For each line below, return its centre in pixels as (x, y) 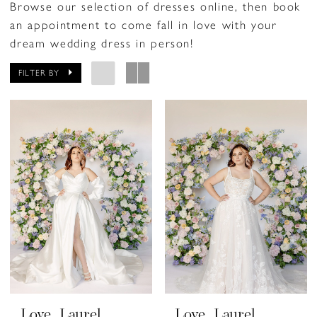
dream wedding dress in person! (102, 42)
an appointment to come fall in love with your (144, 24)
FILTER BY (39, 73)
